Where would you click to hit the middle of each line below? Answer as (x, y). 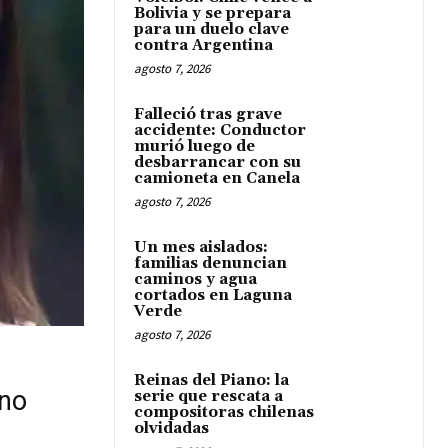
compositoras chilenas (224, 412)
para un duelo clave (211, 29)
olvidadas (171, 428)
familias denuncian (210, 263)
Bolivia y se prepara (212, 13)
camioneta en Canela (217, 178)
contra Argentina (203, 45)
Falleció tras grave (208, 114)
